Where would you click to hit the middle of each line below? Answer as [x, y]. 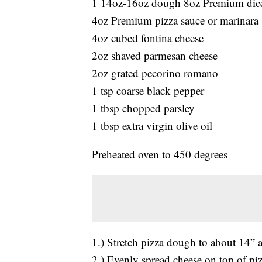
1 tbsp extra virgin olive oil [152, 125]
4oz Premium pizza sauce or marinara [175, 20]
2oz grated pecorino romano [155, 73]
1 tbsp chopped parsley [143, 108]
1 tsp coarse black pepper [148, 90]
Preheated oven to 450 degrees [160, 154]
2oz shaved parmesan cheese [155, 55]
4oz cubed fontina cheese [148, 37]
